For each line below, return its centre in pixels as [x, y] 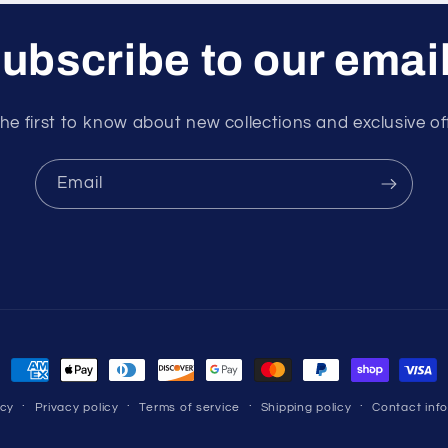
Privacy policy [76, 407]
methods [46, 399]
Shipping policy [306, 407]
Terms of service [190, 407]
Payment [47, 370]
